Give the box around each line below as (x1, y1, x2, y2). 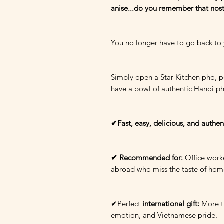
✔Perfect (111, 199, 142, 208)
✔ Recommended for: (111, 153, 183, 162)
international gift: (142, 199, 199, 208)
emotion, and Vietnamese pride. (111, 210, 217, 220)
